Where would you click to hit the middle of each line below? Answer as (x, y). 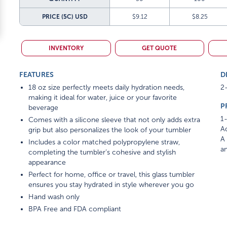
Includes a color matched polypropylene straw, (104, 142)
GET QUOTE (160, 48)
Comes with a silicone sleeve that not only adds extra (115, 120)
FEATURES (37, 74)
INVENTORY (66, 48)
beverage (44, 108)
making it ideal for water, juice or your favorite (103, 98)
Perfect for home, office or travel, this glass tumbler (112, 175)
